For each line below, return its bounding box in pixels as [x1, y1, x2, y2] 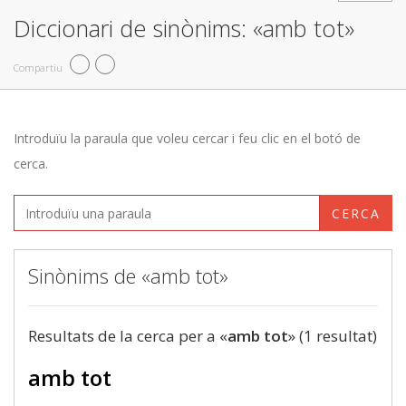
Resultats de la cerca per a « [28, 325, 227, 346]
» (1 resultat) [288, 325, 377, 346]
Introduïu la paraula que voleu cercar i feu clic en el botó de [14, 130, 361, 147]
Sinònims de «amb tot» [28, 262, 228, 289]
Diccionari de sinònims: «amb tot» [14, 13, 354, 43]
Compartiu [14, 60, 63, 74]
